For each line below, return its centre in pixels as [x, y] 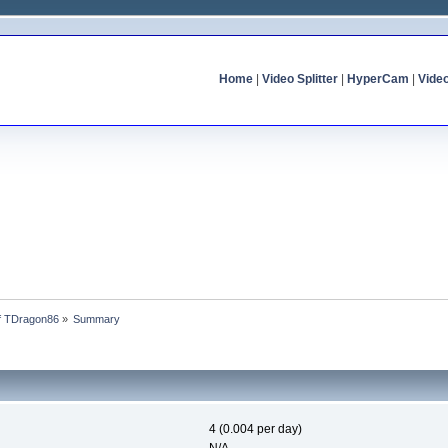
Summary [97, 318]
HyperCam [377, 79]
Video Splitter [299, 79]
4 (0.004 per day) [255, 429]
